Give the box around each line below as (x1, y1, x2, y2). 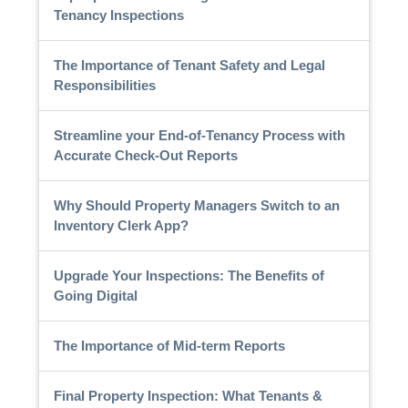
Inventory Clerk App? (53, 217, 189, 233)
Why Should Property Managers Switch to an (53, 197, 340, 213)
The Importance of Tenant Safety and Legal (53, 56, 325, 73)
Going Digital (53, 287, 138, 303)
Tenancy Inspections (53, 6, 184, 23)
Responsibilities (53, 76, 156, 93)
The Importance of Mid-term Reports (53, 337, 285, 353)
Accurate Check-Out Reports (53, 147, 238, 163)
